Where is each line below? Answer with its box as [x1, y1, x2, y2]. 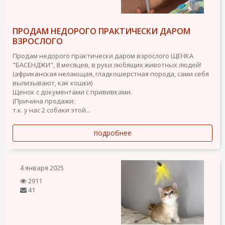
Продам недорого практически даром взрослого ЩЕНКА [13, 51, 193, 60]
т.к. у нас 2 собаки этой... [13, 105, 90, 115]
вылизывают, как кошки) [13, 78, 92, 87]
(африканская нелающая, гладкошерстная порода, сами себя [13, 69, 209, 78]
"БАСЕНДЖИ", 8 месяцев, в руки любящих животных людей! [13, 60, 201, 69]
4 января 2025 [20, 163, 64, 172]
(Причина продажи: [13, 96, 75, 105]
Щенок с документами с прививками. [13, 87, 132, 96]
